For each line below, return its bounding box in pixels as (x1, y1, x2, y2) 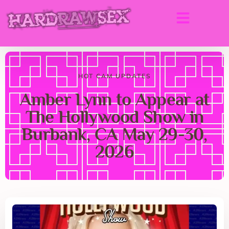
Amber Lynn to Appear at (19, 89, 210, 109)
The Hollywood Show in (25, 106, 204, 127)
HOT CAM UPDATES (78, 72, 151, 80)
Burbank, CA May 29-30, (21, 124, 208, 144)
